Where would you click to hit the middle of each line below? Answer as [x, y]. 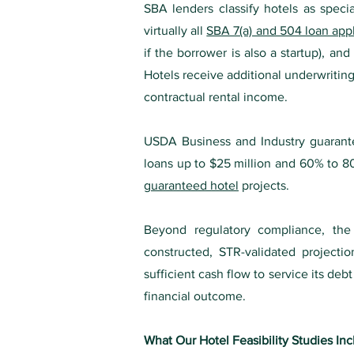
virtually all [175, 30]
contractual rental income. [216, 97]
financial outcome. [195, 296]
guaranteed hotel [191, 185]
